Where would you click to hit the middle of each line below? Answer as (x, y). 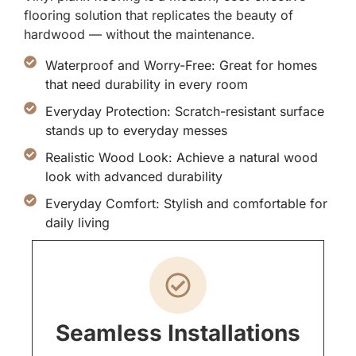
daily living (77, 222)
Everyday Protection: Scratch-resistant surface (185, 111)
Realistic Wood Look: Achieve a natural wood (182, 157)
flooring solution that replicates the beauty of (159, 15)
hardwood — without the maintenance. (139, 35)
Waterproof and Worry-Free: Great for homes (181, 65)
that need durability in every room (147, 84)
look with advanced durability (134, 176)
